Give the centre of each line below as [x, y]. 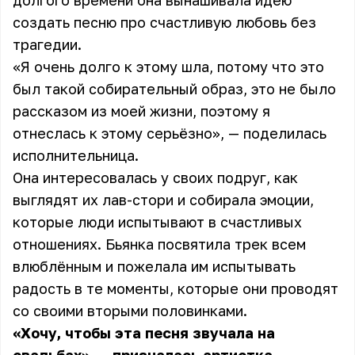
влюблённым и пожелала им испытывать [154, 266]
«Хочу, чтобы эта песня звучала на [144, 333]
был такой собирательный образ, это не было [174, 89]
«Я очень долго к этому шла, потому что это [168, 67]
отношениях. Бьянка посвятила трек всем [159, 244]
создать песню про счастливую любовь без [164, 22]
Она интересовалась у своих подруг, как [155, 177]
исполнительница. [76, 155]
